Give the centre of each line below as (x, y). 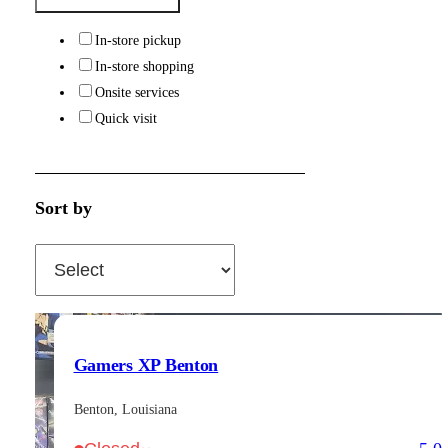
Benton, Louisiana (125, 408)
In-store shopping (144, 66)
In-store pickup (137, 40)
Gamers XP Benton (146, 364)
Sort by (63, 208)
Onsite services (136, 92)
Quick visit (125, 118)
